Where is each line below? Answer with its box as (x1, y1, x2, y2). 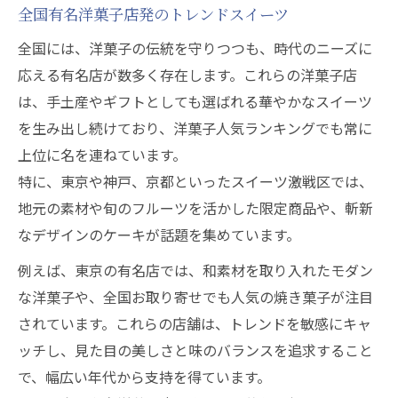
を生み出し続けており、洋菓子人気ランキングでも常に (18, 117, 372, 139)
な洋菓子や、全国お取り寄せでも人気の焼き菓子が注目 (18, 286, 373, 307)
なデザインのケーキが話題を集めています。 (18, 224, 300, 245)
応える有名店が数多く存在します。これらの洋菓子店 (18, 64, 357, 85)
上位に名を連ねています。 (18, 144, 187, 165)
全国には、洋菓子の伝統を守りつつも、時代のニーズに (18, 37, 372, 59)
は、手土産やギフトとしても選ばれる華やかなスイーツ (18, 91, 372, 112)
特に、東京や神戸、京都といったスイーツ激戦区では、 (18, 171, 373, 192)
